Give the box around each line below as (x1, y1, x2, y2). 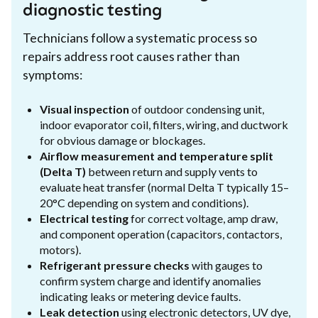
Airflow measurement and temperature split (40, 148, 273, 163)
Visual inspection (40, 102, 129, 116)
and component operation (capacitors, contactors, (40, 226, 282, 241)
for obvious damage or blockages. (40, 133, 205, 147)
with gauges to (190, 258, 263, 272)
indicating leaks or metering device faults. (40, 289, 241, 303)
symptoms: (23, 67, 82, 82)
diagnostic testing (23, 2, 162, 20)
